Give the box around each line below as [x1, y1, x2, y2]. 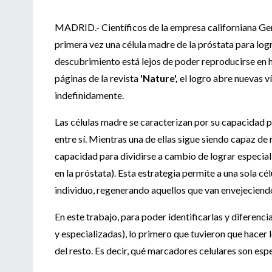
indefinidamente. [55, 89, 124, 101]
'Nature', [140, 72, 178, 84]
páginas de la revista [55, 72, 140, 84]
